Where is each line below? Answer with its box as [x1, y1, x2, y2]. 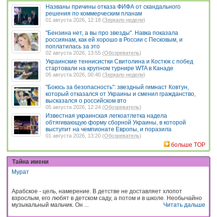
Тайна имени [12, 158, 48, 165]
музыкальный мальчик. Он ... [12, 201, 89, 208]
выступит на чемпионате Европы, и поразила [46, 126, 171, 133]
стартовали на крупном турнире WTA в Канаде [46, 64, 173, 72]
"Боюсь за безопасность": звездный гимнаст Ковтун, [46, 84, 189, 91]
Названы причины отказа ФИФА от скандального [46, 3, 181, 10]
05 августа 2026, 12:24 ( [46, 104, 104, 110]
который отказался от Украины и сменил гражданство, [46, 91, 196, 97]
